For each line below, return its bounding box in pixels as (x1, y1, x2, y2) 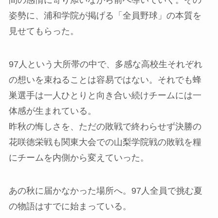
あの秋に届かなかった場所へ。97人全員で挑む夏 (8, 185, 202, 196)
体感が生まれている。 (8, 106, 96, 116)
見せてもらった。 (8, 26, 79, 36)
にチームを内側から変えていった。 (8, 153, 149, 163)
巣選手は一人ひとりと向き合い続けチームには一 (8, 91, 201, 101)
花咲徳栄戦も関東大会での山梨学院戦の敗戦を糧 (8, 137, 201, 147)
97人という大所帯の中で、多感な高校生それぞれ (8, 59, 202, 70)
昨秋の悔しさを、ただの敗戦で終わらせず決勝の (8, 122, 201, 132)
